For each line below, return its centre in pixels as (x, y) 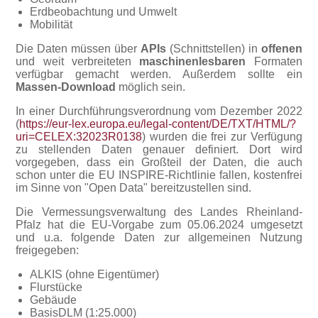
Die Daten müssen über (78, 49)
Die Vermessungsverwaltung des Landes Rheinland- (159, 212)
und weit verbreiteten (78, 62)
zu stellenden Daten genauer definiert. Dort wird (159, 150)
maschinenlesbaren (193, 62)
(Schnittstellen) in (213, 49)
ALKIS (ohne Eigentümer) (95, 275)
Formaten (274, 62)
